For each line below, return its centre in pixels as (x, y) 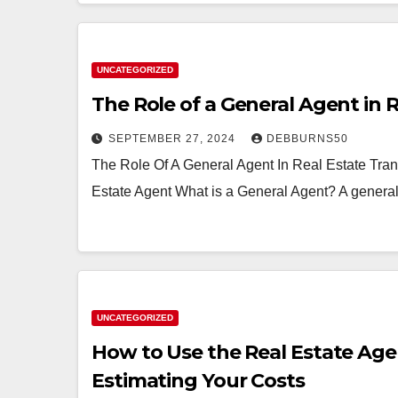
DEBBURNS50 (307, 139)
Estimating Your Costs (198, 381)
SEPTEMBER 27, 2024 (174, 139)
